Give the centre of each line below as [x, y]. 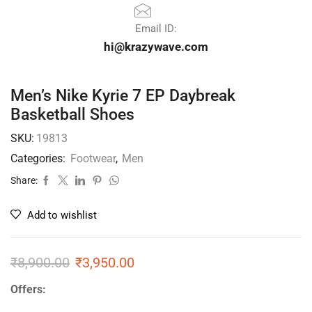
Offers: [28, 289]
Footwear [93, 158]
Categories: [39, 158]
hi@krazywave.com [156, 46]
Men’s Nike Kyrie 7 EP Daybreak [123, 95]
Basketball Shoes [72, 114]
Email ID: [156, 28]
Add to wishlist [62, 215]
